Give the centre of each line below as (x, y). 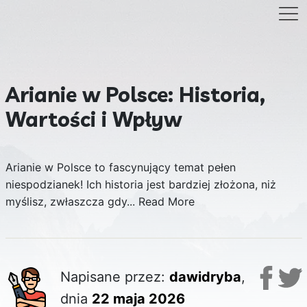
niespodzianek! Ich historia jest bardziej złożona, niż (140, 184)
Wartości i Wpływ (93, 119)
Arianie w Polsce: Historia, (135, 95)
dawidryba (205, 277)
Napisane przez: (114, 277)
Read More (166, 201)
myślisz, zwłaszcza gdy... (72, 201)
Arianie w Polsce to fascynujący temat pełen (120, 167)
